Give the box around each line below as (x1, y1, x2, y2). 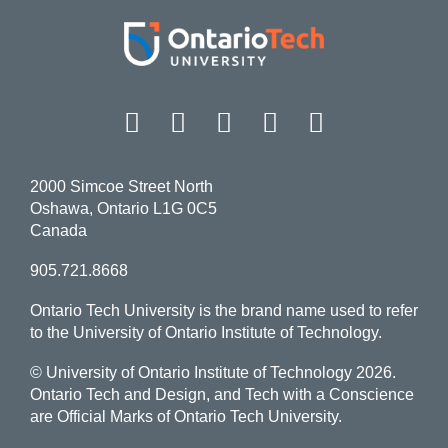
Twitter (186, 102, 375, 136)
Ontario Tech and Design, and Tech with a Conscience (29, 386, 414, 404)
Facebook (140, 102, 194, 136)
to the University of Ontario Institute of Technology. (29, 324, 382, 342)
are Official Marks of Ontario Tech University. (29, 408, 342, 426)
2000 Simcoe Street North (29, 178, 213, 196)
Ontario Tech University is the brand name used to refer (29, 302, 418, 320)
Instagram (232, 102, 421, 136)
